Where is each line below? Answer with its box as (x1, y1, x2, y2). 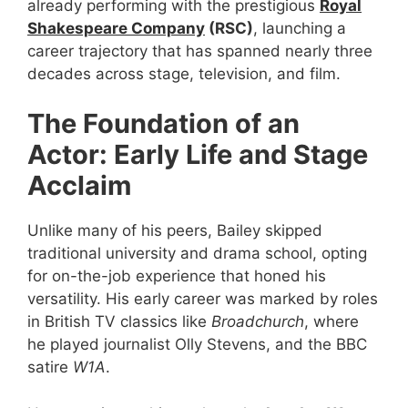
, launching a (253, 18, 346, 37)
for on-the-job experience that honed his (27, 267, 326, 286)
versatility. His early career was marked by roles (27, 290, 378, 309)
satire (27, 358, 73, 377)
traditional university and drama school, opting (27, 244, 367, 263)
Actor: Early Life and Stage (27, 138, 368, 171)
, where (304, 312, 359, 331)
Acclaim (27, 169, 131, 202)
